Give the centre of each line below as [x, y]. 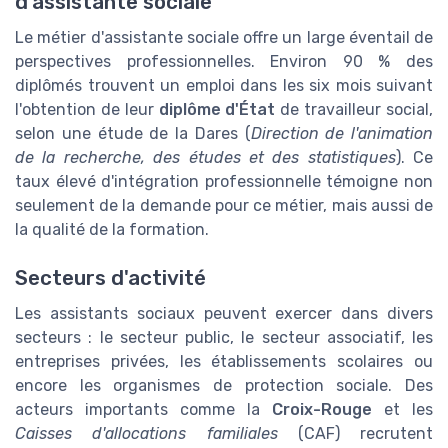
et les [402, 410]
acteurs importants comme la [143, 410]
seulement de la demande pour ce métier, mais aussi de [224, 206]
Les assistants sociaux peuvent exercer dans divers [224, 314]
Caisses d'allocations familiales [146, 434]
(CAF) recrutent [355, 434]
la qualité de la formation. [112, 230]
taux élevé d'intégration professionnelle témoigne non [224, 182]
